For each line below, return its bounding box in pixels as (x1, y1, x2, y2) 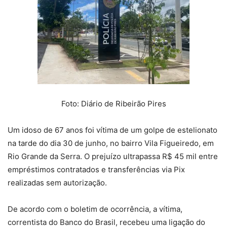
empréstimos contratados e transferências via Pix (8, 165, 185, 175)
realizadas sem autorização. (8, 178, 107, 188)
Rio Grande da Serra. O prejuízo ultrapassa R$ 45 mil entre (8, 152, 218, 162)
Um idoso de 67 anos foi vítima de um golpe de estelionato (8, 125, 217, 135)
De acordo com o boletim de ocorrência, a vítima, (8, 204, 182, 214)
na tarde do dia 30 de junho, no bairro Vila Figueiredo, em (8, 138, 214, 148)
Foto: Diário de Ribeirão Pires (61, 99, 166, 109)
